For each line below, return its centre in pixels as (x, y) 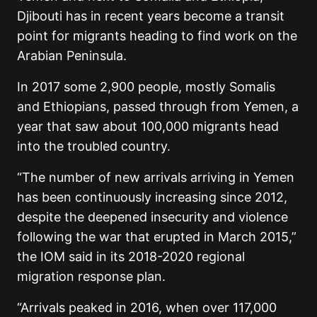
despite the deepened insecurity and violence (152, 217)
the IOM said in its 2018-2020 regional (131, 257)
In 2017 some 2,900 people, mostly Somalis (146, 87)
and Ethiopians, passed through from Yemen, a (158, 107)
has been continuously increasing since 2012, (152, 197)
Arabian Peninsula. (72, 56)
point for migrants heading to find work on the (157, 36)
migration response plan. (95, 277)
